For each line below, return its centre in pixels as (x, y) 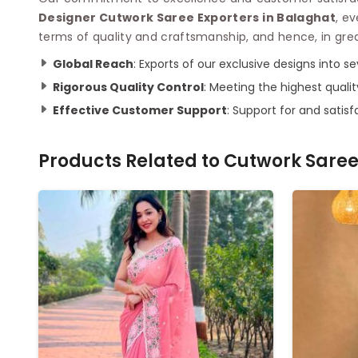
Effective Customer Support (140, 110)
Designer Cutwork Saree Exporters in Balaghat (187, 17)
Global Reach (93, 64)
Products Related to (131, 161)
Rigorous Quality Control (128, 87)
